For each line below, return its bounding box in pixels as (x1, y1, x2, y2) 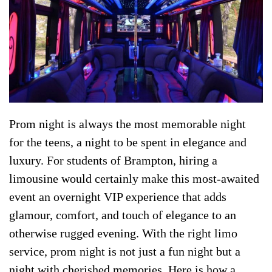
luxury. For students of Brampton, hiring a (9, 154, 217, 168)
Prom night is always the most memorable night (9, 117, 246, 131)
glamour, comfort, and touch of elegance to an (9, 208, 236, 222)
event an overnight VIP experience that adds (9, 190, 226, 204)
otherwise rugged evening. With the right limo (9, 226, 237, 240)
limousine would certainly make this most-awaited (9, 172, 259, 186)
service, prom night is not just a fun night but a (9, 245, 240, 259)
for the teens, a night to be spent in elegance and (9, 135, 246, 149)
